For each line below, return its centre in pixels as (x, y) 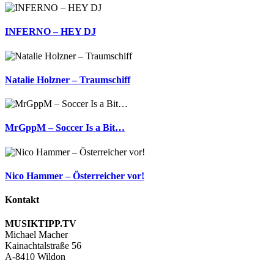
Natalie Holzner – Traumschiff (68, 80)
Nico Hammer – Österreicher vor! (75, 176)
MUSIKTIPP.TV (41, 224)
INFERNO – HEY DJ (50, 32)
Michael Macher (36, 235)
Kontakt (22, 200)
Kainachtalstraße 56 (43, 246)
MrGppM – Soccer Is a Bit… (65, 128)
